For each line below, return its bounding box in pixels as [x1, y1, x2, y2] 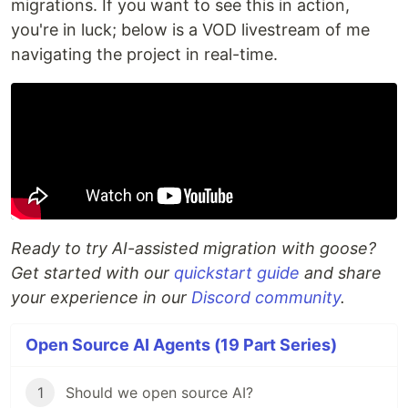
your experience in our [11, 288, 191, 308]
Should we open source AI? [66, 383, 253, 403]
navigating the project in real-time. [11, 45, 278, 65]
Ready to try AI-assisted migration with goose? [11, 239, 376, 259]
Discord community [191, 288, 341, 308]
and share [300, 263, 382, 283]
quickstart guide [174, 263, 300, 283]
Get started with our [11, 263, 174, 283]
